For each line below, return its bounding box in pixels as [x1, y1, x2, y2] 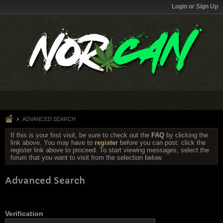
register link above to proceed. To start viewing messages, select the [10, 146, 209, 154]
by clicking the [164, 131, 208, 139]
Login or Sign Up [172, 3, 218, 10]
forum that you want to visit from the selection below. [10, 154, 163, 161]
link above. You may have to [10, 139, 95, 146]
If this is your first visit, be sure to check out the [10, 131, 151, 139]
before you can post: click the [118, 139, 206, 146]
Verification [5, 210, 43, 218]
